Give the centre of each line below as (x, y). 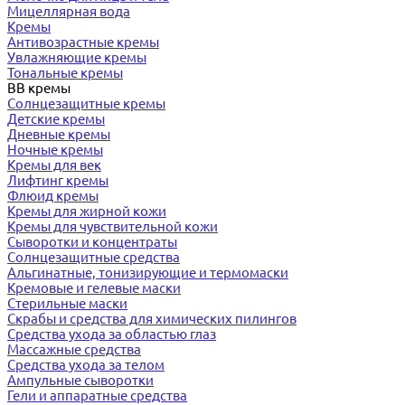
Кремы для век (54, 165)
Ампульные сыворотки (80, 381)
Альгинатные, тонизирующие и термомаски (148, 273)
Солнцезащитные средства (94, 258)
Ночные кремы (55, 150)
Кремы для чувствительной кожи (113, 227)
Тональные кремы (65, 73)
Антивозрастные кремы (83, 42)
